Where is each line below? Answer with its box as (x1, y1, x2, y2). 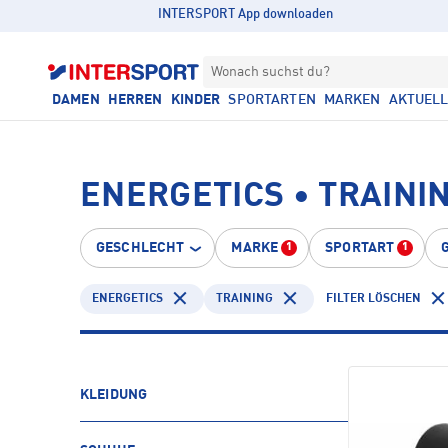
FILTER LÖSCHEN (326, 292, 421, 305)
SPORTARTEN (228, 93, 316, 107)
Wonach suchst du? (211, 65, 330, 79)
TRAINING (216, 292, 273, 305)
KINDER (170, 93, 221, 107)
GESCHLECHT (96, 241, 185, 255)
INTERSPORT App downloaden (158, 8, 334, 21)
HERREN (107, 93, 163, 107)
